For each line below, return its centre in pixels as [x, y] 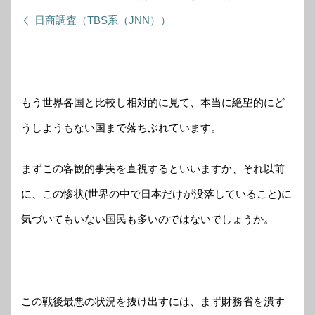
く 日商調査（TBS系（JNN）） [96, 20]
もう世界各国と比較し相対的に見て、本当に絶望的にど [153, 102]
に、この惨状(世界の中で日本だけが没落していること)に [156, 194]
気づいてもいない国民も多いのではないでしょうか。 [148, 219]
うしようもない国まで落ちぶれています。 [121, 127]
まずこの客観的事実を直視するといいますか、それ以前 [153, 169]
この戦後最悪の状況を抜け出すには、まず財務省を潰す [153, 302]
